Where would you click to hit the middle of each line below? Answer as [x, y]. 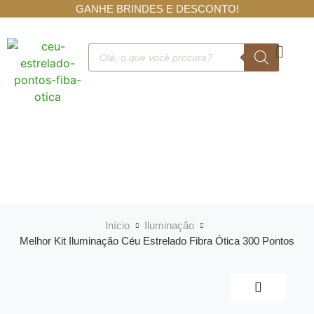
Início [117, 225]
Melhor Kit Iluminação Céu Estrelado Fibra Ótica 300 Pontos [157, 241]
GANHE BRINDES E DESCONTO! [157, 9]
